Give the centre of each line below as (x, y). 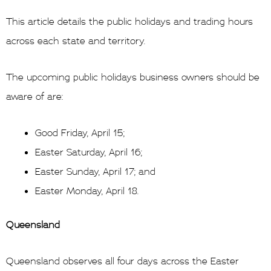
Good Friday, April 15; (80, 133)
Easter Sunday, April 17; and (95, 171)
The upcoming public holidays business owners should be (133, 77)
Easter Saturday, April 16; (89, 152)
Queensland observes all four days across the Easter (122, 261)
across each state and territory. (76, 41)
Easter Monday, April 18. (87, 191)
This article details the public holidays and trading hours (129, 21)
